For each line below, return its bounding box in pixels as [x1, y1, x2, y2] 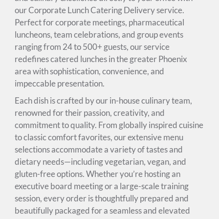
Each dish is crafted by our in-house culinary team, [15, 95, 192, 106]
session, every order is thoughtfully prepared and [15, 193, 189, 203]
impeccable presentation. [15, 78, 105, 88]
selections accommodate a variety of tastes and [15, 144, 183, 154]
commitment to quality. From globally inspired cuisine [15, 119, 203, 130]
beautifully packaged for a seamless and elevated [15, 205, 190, 216]
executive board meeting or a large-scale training [15, 180, 189, 191]
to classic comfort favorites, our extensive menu [15, 131, 183, 142]
